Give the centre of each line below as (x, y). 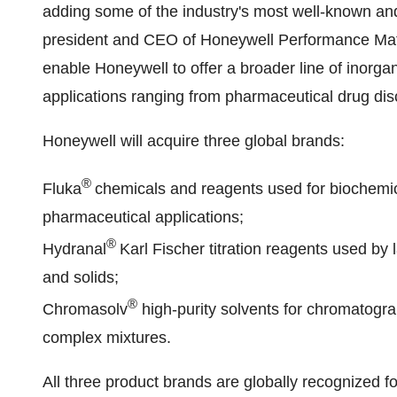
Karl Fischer (162, 249)
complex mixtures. (107, 338)
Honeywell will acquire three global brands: (194, 141)
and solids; (81, 277)
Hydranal (74, 249)
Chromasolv (85, 309)
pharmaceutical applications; (143, 217)
